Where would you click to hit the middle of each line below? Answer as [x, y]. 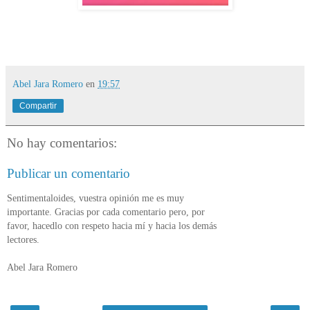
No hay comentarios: [62, 143]
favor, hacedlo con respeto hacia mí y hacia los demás [112, 226]
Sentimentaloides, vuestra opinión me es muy [95, 198]
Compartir [38, 106]
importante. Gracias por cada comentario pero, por [106, 212]
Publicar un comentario [69, 173]
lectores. [23, 240]
